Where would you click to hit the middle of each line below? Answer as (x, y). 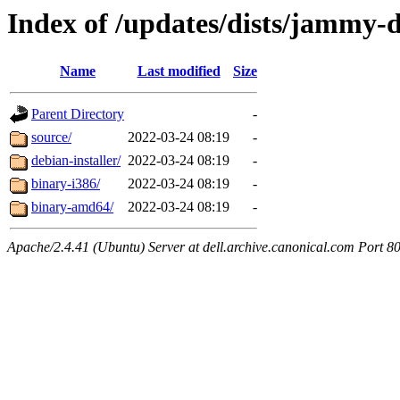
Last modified (179, 71)
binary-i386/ (66, 184)
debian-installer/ (76, 161)
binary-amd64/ (72, 207)
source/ (51, 137)
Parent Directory (78, 114)
